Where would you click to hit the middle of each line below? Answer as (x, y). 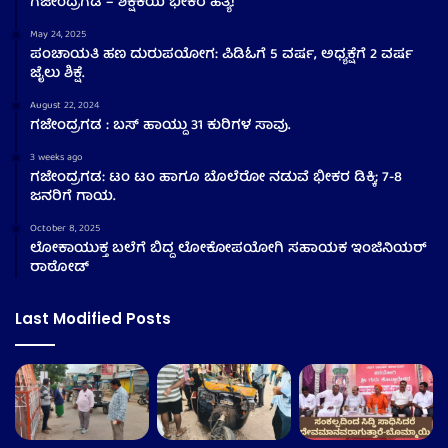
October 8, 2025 (65, 229)
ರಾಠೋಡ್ (61, 268)
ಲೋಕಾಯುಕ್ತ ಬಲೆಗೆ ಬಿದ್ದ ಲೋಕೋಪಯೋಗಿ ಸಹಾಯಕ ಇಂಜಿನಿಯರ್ (230, 249)
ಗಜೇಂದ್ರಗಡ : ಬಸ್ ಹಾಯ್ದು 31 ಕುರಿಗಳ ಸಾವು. (160, 126)
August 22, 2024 (64, 106)
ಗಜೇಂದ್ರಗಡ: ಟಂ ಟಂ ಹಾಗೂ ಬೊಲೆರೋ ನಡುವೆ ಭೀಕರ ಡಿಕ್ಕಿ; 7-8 (216, 178)
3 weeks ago (56, 158)
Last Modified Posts (93, 319)
